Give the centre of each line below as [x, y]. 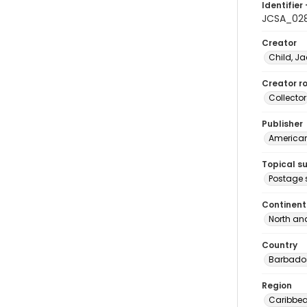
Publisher [282, 124]
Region [277, 285]
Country [280, 245]
